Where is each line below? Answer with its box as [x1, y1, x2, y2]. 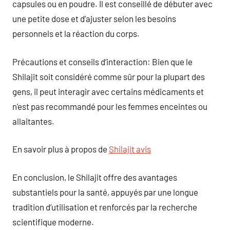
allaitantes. [12, 116, 54, 126]
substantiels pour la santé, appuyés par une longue [12, 186, 198, 197]
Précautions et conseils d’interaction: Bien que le [12, 56, 193, 67]
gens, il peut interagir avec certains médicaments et [12, 86, 204, 97]
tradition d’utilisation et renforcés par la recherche [12, 201, 197, 212]
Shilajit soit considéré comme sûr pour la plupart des [12, 71, 205, 82]
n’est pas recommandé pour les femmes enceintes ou [12, 101, 207, 111]
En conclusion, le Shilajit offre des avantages [12, 171, 177, 182]
